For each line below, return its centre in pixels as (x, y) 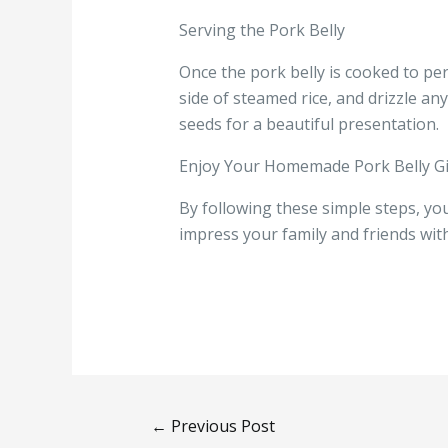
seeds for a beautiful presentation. (308, 124)
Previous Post (221, 425)
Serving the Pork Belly (261, 30)
